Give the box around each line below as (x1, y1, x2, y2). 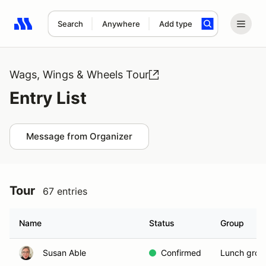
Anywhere (102, 19, 140, 28)
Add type (159, 19, 192, 28)
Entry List (9, 88, 87, 108)
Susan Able (43, 248, 86, 258)
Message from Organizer (26, 131, 132, 142)
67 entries (43, 185, 87, 197)
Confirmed (161, 248, 201, 258)
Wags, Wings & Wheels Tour (9, 68, 149, 81)
